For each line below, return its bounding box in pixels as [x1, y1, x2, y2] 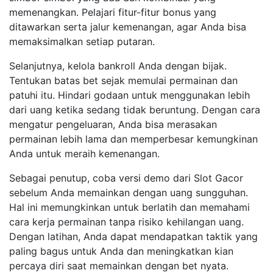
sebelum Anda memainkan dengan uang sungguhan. [9, 186, 248, 199]
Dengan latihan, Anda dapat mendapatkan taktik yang [9, 230, 258, 243]
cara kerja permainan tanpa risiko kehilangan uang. [9, 216, 244, 228]
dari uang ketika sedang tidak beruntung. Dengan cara [9, 104, 260, 116]
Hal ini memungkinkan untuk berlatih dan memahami [9, 201, 250, 213]
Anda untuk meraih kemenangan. [9, 147, 160, 160]
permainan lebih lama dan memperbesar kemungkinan [9, 133, 258, 145]
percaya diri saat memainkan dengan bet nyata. [9, 260, 229, 272]
